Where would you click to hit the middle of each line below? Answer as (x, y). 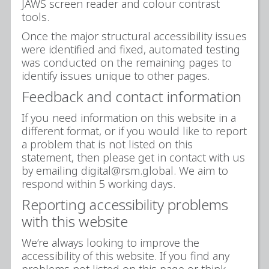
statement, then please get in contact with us (133, 157)
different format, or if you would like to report (134, 131)
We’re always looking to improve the (110, 242)
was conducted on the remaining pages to (127, 62)
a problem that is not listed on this (107, 144)
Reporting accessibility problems (125, 204)
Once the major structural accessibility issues (134, 36)
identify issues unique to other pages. (116, 75)
